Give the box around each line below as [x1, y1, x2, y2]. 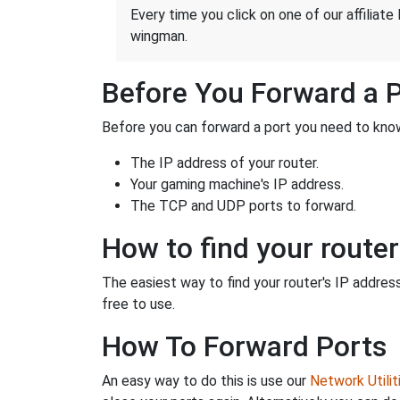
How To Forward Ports [102, 329, 387, 364]
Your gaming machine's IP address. [130, 176, 344, 194]
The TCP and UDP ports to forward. [130, 197, 356, 215]
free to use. [102, 296, 175, 313]
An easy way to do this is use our [102, 372, 310, 390]
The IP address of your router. [130, 154, 319, 172]
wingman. [130, 28, 187, 46]
